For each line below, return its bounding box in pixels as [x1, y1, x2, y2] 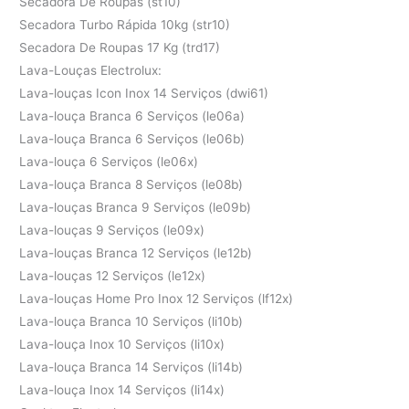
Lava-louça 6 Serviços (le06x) [19, 153, 199, 169]
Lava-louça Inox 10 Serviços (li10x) [19, 336, 225, 351]
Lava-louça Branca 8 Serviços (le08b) [19, 176, 244, 192]
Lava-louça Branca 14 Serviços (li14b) [19, 359, 244, 374]
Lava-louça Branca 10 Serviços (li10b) [19, 313, 244, 329]
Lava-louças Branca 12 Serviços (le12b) [19, 245, 253, 260]
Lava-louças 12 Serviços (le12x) [19, 267, 206, 283]
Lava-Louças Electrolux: [19, 62, 163, 78]
